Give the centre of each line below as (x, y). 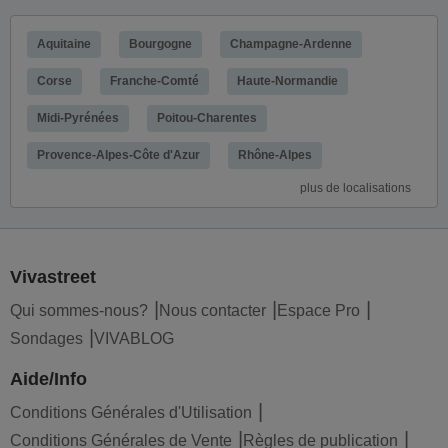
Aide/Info (48, 379)
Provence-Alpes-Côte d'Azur (118, 155)
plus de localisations (355, 188)
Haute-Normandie (287, 81)
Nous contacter (212, 310)
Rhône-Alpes (275, 155)
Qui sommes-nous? (79, 310)
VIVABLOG (134, 338)
